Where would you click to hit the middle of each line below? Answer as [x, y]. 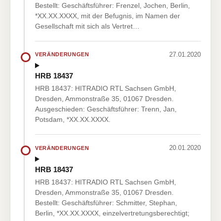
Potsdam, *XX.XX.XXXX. [73, 120]
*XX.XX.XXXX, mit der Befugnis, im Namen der [108, 16]
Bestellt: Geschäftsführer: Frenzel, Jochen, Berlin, [112, 5]
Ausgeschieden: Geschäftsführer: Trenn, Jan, [106, 109]
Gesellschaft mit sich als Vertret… [87, 26]
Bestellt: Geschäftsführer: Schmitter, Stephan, [106, 203]
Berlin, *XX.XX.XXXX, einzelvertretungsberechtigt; [112, 213]
